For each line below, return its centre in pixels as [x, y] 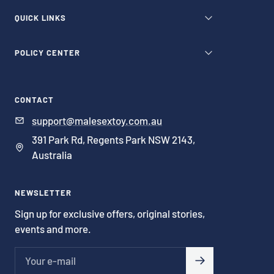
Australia [52, 154]
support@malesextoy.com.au [97, 120]
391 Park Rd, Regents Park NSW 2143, [113, 139]
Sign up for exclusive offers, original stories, [110, 213]
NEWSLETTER [43, 192]
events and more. [53, 228]
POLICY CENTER [47, 52]
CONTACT [34, 99]
